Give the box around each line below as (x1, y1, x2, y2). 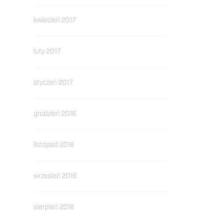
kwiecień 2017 (33, 16, 76, 25)
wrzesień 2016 (33, 172, 77, 181)
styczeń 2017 (33, 78, 73, 87)
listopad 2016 (33, 141, 74, 149)
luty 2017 (33, 47, 61, 56)
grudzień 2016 (33, 109, 76, 118)
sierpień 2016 (33, 203, 74, 212)
